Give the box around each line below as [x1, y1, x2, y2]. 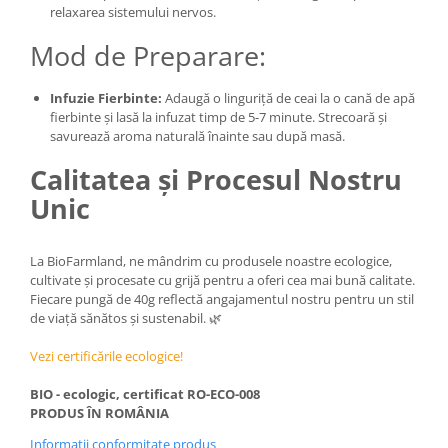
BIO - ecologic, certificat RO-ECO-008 [30, 384, 260, 403]
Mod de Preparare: [30, 36, 266, 74]
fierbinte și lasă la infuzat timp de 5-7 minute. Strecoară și [50, 107, 387, 126]
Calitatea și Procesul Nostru [30, 160, 402, 198]
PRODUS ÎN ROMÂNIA [30, 403, 169, 422]
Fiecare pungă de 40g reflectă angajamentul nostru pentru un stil [30, 289, 414, 308]
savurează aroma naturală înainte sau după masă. [50, 126, 345, 145]
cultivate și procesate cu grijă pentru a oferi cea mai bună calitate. [30, 270, 415, 289]
